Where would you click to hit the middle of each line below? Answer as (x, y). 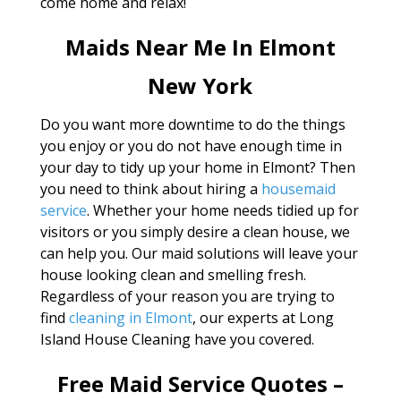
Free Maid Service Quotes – (200, 384)
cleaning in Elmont (130, 318)
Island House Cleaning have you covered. (177, 339)
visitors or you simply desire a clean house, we (195, 232)
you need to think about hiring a (150, 189)
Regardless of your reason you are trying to (187, 296)
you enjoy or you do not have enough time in (191, 146)
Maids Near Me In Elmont (200, 47)
